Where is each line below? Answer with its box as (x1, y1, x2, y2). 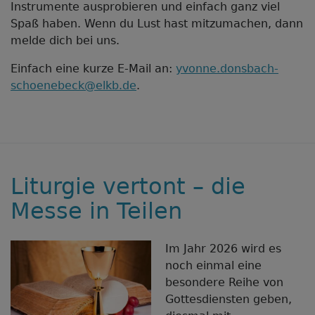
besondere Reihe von (165, 276, 283, 290)
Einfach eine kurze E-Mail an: (11, 62, 176, 76)
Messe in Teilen (11, 198, 182, 225)
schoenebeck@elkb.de (11, 79, 136, 93)
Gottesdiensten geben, (165, 292, 292, 307)
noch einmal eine (165, 259, 262, 273)
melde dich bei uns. (11, 34, 120, 48)
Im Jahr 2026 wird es (165, 242, 281, 256)
